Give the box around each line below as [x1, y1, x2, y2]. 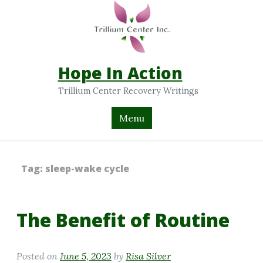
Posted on [16, 249, 60, 262]
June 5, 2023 [60, 249, 112, 262]
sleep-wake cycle [45, 161, 129, 175]
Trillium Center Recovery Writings [58, 86, 198, 97]
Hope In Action [58, 62, 183, 85]
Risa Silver [126, 249, 171, 262]
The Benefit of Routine [16, 207, 230, 232]
